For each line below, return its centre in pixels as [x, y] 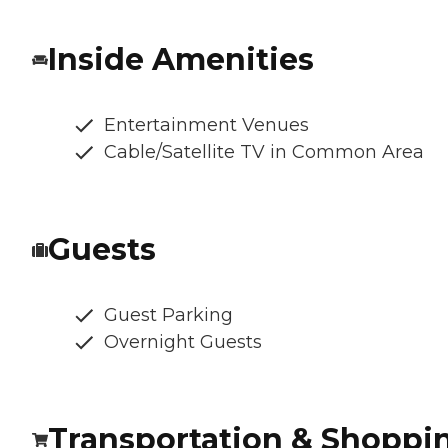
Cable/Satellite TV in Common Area [264, 152]
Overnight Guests [183, 342]
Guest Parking [168, 315]
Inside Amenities [181, 60]
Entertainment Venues [206, 125]
